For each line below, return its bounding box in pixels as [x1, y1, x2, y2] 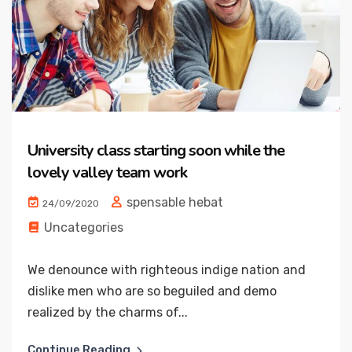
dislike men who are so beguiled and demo [27, 284, 277, 299]
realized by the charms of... [27, 305, 188, 321]
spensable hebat [123, 195, 223, 211]
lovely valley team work [27, 162, 187, 184]
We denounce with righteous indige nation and [27, 262, 306, 278]
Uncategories [44, 220, 123, 236]
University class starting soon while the [27, 140, 284, 162]
